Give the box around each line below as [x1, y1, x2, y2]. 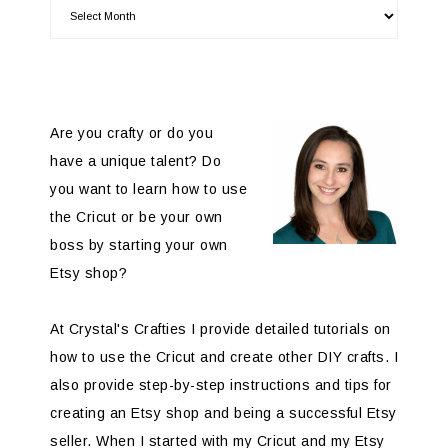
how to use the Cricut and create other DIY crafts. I [50, 349, 398, 366]
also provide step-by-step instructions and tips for [50, 377, 392, 394]
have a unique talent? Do [50, 153, 221, 170]
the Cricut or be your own [50, 209, 223, 226]
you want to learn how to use [50, 181, 247, 198]
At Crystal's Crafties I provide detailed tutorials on [50, 321, 391, 338]
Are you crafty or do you [50, 125, 213, 142]
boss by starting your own [50, 237, 228, 254]
